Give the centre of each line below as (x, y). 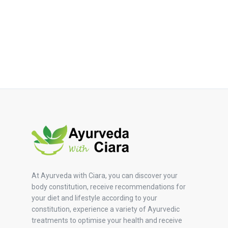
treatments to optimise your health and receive (107, 221)
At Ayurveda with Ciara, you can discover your (105, 176)
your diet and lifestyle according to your (94, 198)
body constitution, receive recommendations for (109, 187)
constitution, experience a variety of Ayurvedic (106, 209)
